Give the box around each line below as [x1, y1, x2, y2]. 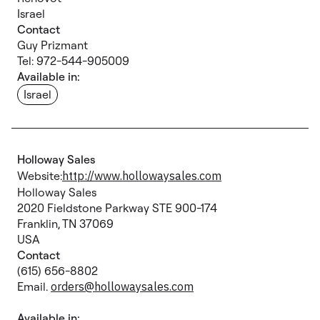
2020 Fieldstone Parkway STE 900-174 [17, 201, 217, 215]
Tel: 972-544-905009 [17, 54, 129, 68]
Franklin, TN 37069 [17, 216, 114, 231]
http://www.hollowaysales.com [62, 169, 221, 183]
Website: [17, 169, 62, 183]
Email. [17, 279, 51, 294]
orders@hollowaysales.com [51, 279, 194, 294]
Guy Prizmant [17, 38, 88, 52]
